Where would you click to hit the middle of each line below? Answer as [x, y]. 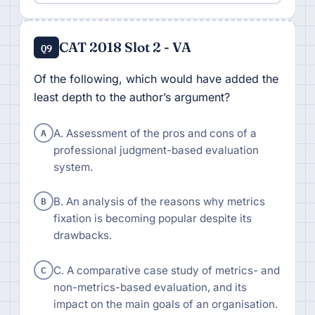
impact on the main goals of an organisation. [165, 304]
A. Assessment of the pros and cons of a [155, 133]
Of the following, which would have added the [156, 78]
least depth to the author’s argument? [131, 97]
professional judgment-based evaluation [156, 150]
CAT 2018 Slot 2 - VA [126, 47]
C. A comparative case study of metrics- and [166, 271]
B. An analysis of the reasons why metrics [159, 202]
